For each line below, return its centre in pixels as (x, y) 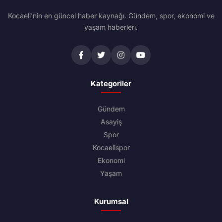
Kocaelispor (111, 148)
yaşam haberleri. (111, 27)
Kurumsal (111, 202)
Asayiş (111, 122)
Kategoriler (111, 84)
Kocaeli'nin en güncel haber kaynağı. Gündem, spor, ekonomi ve (111, 16)
